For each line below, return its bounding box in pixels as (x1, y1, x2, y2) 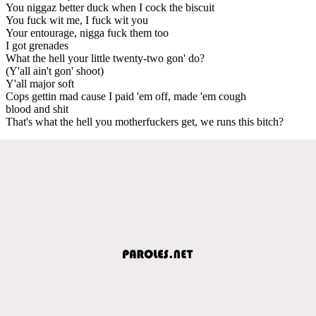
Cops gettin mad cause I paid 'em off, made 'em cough (6, 90, 246, 102)
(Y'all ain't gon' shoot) (6, 64, 104, 77)
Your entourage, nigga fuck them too (6, 26, 169, 39)
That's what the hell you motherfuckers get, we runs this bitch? (6, 115, 284, 128)
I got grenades (6, 39, 68, 51)
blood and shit (6, 102, 68, 115)
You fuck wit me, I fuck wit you (6, 13, 148, 26)
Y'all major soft (6, 77, 74, 90)
